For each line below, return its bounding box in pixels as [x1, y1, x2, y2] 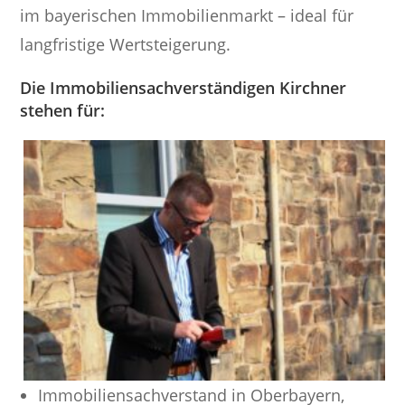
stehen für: [20, 99, 106, 121]
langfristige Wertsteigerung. [20, 33, 231, 55]
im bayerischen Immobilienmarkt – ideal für [20, 4, 354, 26]
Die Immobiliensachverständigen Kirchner [20, 76, 347, 99]
